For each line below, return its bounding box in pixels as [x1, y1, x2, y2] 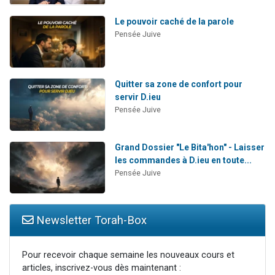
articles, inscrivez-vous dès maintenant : [22, 263, 181, 274]
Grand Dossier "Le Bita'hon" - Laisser [114, 142, 265, 152]
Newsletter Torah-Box [33, 214, 147, 227]
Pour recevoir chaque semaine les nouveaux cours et [22, 250, 234, 261]
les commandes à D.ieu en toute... [114, 155, 252, 165]
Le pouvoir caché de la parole [114, 16, 234, 26]
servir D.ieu [114, 92, 161, 103]
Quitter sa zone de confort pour [114, 79, 242, 90]
